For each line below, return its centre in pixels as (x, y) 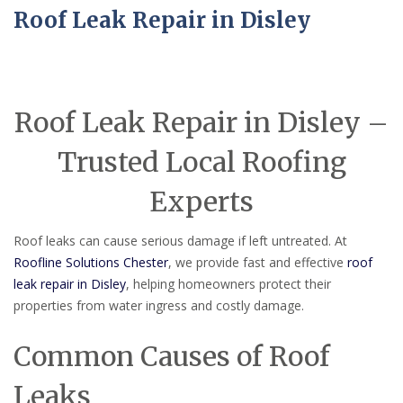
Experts (201, 202)
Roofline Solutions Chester (91, 263)
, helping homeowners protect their (228, 284)
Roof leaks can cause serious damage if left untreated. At (180, 241)
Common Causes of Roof (172, 356)
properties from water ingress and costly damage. (159, 306)
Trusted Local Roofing (201, 162)
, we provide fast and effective (258, 263)
